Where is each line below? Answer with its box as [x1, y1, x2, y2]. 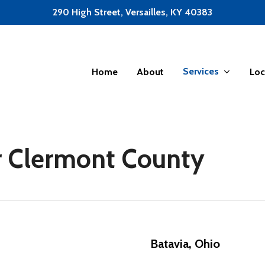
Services [183, 66, 219, 77]
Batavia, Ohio [150, 237, 220, 251]
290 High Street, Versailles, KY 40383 [52, 7, 212, 18]
